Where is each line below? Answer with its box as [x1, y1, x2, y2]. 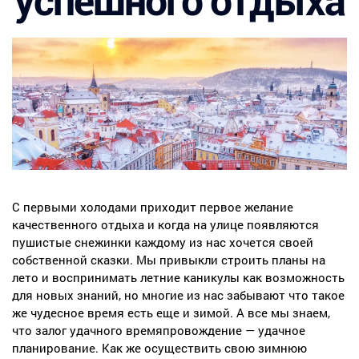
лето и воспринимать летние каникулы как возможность [12, 269, 345, 286]
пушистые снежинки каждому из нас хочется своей [12, 234, 313, 251]
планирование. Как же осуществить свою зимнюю [12, 340, 307, 357]
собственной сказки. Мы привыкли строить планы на [12, 252, 325, 268]
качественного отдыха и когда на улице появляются [12, 216, 319, 233]
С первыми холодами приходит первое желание [12, 199, 293, 216]
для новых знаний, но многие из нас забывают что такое [12, 287, 345, 304]
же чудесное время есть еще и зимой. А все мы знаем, [12, 305, 330, 321]
